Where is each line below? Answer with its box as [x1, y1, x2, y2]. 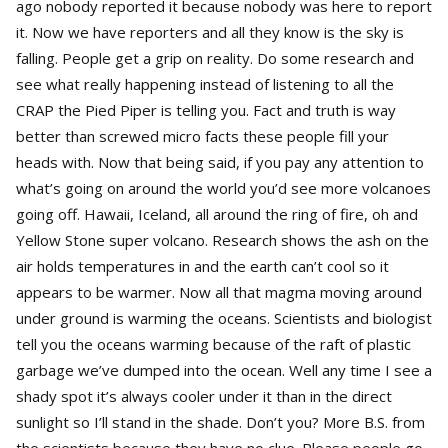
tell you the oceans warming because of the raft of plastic [16, 333, 411, 354]
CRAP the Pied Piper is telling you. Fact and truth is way [16, 99, 396, 120]
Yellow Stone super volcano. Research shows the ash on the [16, 229, 429, 250]
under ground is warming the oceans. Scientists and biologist [16, 307, 432, 328]
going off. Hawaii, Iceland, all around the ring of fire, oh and [16, 203, 418, 224]
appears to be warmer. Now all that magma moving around [16, 281, 179, 302]
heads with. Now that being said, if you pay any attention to [16, 151, 424, 172]
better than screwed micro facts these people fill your [16, 125, 389, 146]
